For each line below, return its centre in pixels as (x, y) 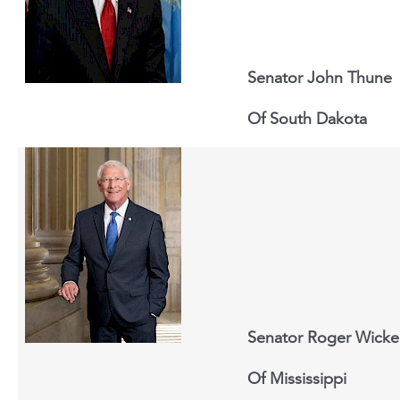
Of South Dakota (307, 118)
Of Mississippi (297, 378)
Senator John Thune (320, 77)
